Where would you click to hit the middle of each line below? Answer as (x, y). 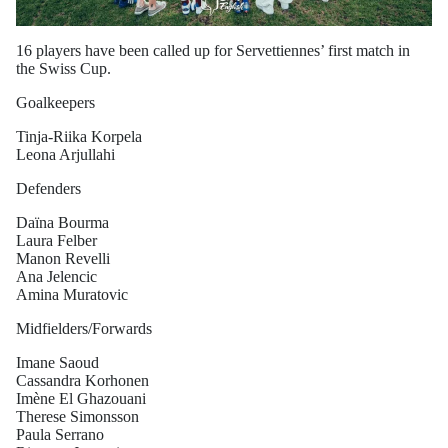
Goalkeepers (55, 102)
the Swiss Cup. (63, 68)
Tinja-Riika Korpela (79, 136)
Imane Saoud (57, 362)
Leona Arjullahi (65, 154)
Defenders (48, 188)
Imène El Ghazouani (81, 398)
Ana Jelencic (56, 276)
